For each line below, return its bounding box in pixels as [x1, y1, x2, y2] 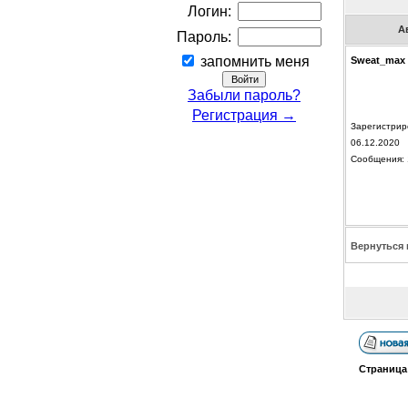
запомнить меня [197, 53, 310, 69]
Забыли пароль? [188, 87, 301, 103]
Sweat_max [350, 55, 405, 66]
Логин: [188, 3, 231, 19]
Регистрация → [192, 107, 296, 123]
